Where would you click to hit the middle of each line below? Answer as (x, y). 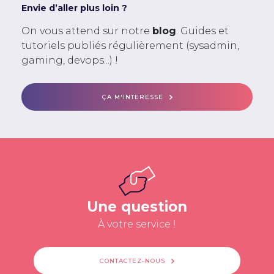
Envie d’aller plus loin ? (74, 8)
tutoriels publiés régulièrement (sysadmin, (130, 46)
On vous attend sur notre (87, 31)
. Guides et (202, 31)
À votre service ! (137, 224)
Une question (137, 207)
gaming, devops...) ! (70, 61)
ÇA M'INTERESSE (132, 97)
